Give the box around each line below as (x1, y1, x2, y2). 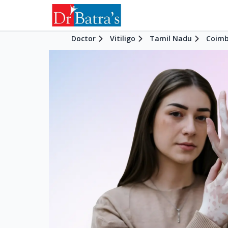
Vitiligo (110, 34, 135, 43)
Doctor (71, 34, 96, 43)
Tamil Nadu (150, 34, 192, 43)
